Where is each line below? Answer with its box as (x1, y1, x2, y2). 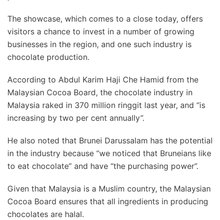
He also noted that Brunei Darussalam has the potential (7, 136, 213, 145)
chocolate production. (7, 52, 89, 62)
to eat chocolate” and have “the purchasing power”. (7, 161, 198, 171)
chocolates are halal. (7, 209, 84, 219)
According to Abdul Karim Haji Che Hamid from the (7, 75, 198, 84)
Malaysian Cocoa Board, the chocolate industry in (7, 87, 192, 97)
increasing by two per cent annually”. (7, 113, 144, 123)
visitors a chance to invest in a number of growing (7, 27, 194, 36)
